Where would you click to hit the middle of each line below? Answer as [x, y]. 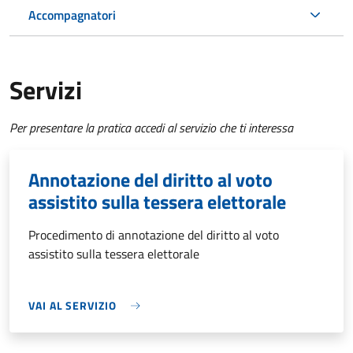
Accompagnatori [72, 15]
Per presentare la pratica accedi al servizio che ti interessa [151, 128]
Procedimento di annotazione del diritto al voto [154, 235]
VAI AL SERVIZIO [72, 306]
